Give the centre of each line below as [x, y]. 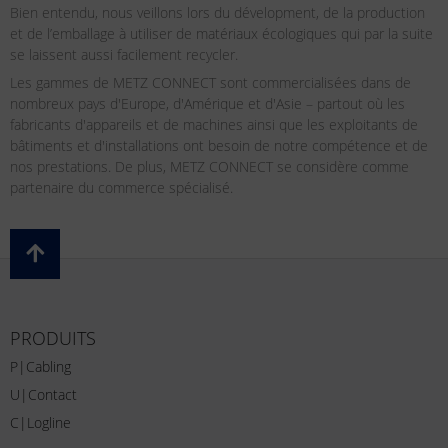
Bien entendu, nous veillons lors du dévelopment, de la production [217, 12]
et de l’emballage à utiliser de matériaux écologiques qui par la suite [221, 33]
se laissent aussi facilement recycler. [124, 54]
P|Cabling [40, 366]
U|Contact [43, 394]
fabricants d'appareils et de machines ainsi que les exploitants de [214, 124]
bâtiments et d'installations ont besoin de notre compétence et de [219, 145]
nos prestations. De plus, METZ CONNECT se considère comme [209, 166]
